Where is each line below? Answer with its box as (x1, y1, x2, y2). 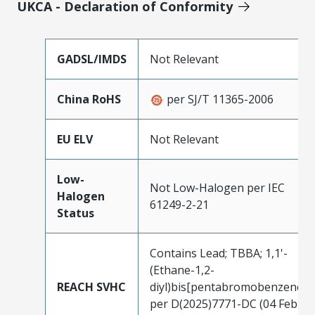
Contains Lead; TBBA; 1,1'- (150, 245, 288, 261)
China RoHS (57, 91, 121, 107)
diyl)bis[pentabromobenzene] (150, 278, 307, 295)
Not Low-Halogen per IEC (150, 179, 285, 195)
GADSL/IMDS (57, 51, 127, 67)
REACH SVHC (57, 278, 126, 295)
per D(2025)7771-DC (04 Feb (150, 295, 297, 311)
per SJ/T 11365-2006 (164, 91, 274, 107)
